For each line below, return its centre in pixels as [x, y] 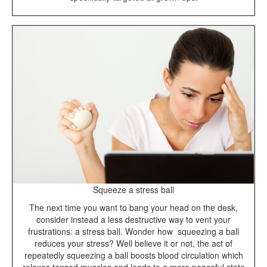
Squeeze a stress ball [133, 190]
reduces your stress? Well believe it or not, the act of [133, 243]
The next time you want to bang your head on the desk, [133, 208]
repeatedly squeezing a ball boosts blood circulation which [133, 255]
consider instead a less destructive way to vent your [133, 220]
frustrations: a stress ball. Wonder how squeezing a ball [133, 232]
